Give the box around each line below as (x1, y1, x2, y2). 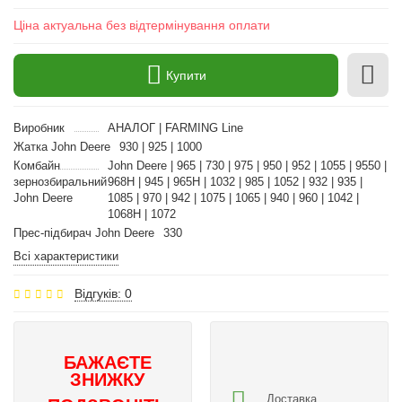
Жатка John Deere (13, 140, 110, 153)
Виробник (13, 121, 65, 135)
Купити (165, 67, 206, 83)
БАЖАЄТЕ (63, 353, 152, 372)
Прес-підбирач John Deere (13, 226, 154, 240)
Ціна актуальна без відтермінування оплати (13, 18, 270, 32)
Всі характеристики (13, 249, 118, 263)
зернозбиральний (13, 175, 107, 188)
